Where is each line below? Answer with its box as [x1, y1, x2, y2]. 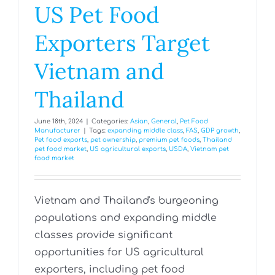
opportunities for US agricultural [34, 247, 204, 258]
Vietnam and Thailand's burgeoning [34, 195, 219, 207]
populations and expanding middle [34, 212, 217, 224]
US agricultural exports [90, 145, 166, 153]
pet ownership [90, 136, 136, 144]
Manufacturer [34, 127, 80, 134]
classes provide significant [34, 230, 172, 241]
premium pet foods [139, 136, 199, 144]
